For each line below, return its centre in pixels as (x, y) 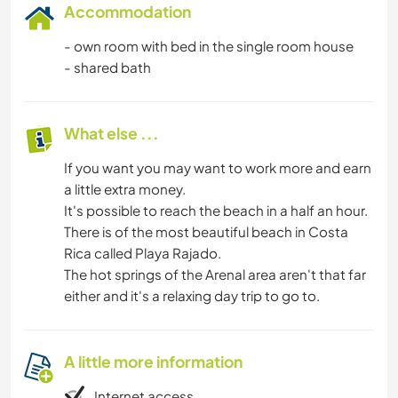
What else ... (111, 134)
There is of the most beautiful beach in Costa (206, 232)
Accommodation (127, 12)
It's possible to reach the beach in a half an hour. (216, 211)
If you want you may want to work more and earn (218, 168)
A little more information (153, 362)
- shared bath (107, 68)
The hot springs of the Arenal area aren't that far (215, 275)
